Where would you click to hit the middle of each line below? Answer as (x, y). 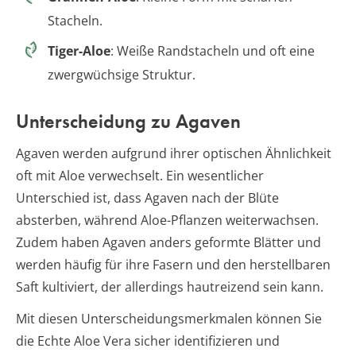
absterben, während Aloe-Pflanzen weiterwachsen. (167, 220)
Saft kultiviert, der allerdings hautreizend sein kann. (170, 286)
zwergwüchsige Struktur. (122, 74)
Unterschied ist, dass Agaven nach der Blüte (147, 197)
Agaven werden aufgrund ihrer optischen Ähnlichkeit (174, 153)
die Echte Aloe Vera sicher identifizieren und (148, 341)
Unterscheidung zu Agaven (128, 121)
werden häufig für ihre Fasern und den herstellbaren (173, 264)
